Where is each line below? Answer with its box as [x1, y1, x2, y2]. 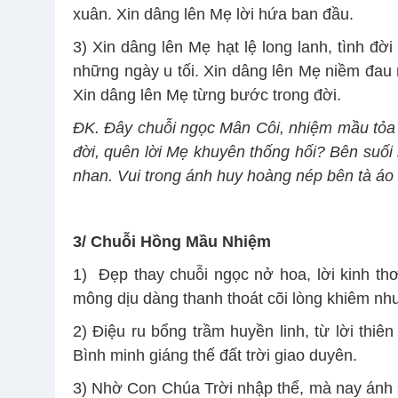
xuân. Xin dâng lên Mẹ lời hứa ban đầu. [73, 5, 354, 24]
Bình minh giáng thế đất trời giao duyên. [73, 346, 362, 365]
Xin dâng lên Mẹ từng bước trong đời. [73, 86, 341, 105]
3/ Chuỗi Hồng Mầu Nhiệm [73, 233, 271, 251]
